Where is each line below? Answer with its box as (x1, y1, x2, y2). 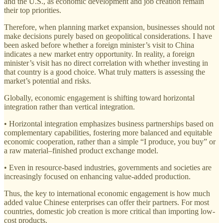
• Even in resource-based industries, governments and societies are (4, 163, 212, 172)
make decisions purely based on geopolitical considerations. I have (4, 32, 212, 41)
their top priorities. (4, 6, 61, 15)
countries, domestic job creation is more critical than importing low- (4, 207, 215, 216)
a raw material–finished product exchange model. (4, 146, 158, 155)
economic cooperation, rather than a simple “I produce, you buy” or (4, 137, 216, 146)
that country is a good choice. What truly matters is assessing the (4, 68, 205, 77)
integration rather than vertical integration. (4, 103, 135, 111)
